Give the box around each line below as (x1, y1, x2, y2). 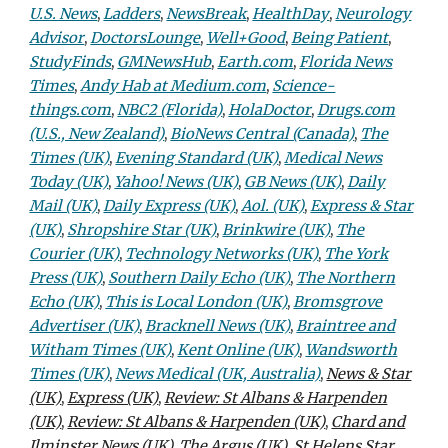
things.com (29, 101, 112, 119)
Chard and (331, 413, 406, 431)
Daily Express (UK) (103, 197, 236, 215)
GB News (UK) (244, 173, 342, 191)
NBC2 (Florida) (117, 101, 223, 119)
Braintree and (296, 317, 396, 335)
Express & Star (310, 197, 414, 215)
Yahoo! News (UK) (114, 173, 239, 191)
